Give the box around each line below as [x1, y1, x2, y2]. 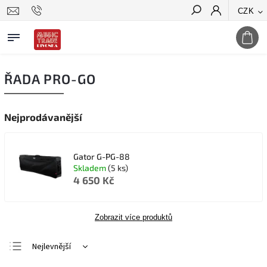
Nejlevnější [32, 241, 71, 253]
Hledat [225, 27, 254, 36]
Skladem [73, 162, 108, 173]
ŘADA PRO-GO [4, 71, 96, 87]
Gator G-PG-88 [73, 151, 130, 162]
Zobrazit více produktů [95, 213, 172, 222]
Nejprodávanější [4, 111, 82, 123]
